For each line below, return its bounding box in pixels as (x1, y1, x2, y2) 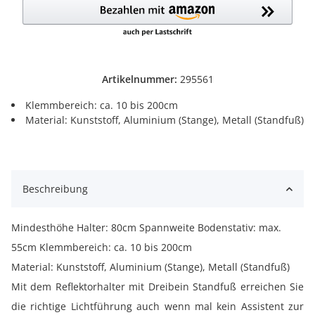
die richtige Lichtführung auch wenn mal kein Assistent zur (11, 300, 304, 314)
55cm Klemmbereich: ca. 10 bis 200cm (11, 240, 192, 255)
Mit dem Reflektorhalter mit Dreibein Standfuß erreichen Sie (11, 280, 304, 294)
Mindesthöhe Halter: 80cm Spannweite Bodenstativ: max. (11, 221, 281, 235)
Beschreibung (22, 182, 88, 196)
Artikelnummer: (101, 72, 180, 86)
